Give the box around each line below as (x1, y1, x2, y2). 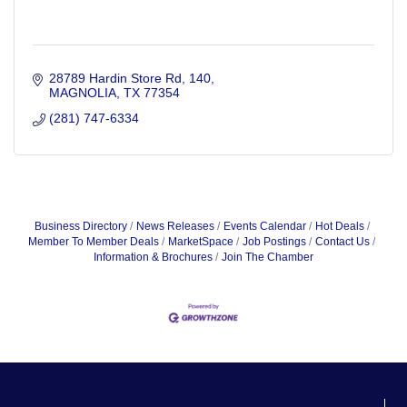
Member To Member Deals (28, 235, 159, 249)
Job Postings (243, 235, 306, 249)
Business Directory (34, 220, 127, 233)
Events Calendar (223, 220, 306, 233)
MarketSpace (168, 235, 233, 249)
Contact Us (315, 235, 370, 249)
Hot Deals (314, 220, 364, 233)
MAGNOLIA (48, 85, 116, 101)
